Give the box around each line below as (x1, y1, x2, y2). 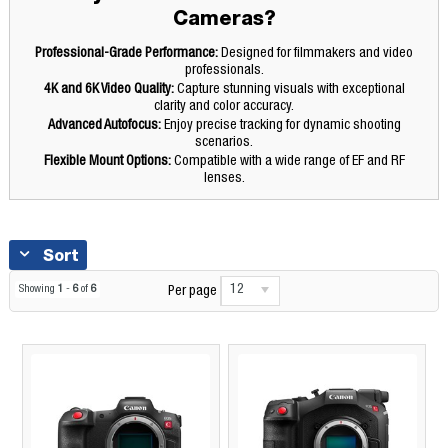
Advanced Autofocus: (47, 118, 161, 133)
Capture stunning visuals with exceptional (173, 82, 405, 97)
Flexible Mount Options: (43, 154, 171, 169)
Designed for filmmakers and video (218, 46, 413, 61)
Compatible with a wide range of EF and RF (170, 154, 405, 169)
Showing (18, 283, 58, 295)
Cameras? (172, 4, 276, 30)
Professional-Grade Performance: (35, 46, 218, 61)
